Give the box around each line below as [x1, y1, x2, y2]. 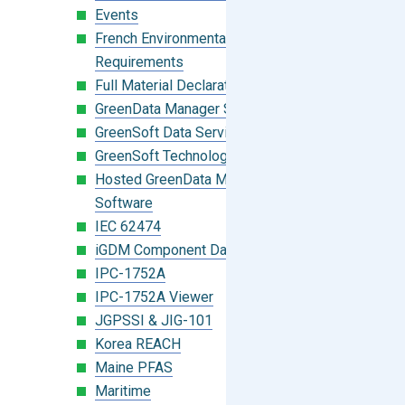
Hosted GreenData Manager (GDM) [95, 171, 315, 188]
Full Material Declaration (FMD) [95, 77, 291, 94]
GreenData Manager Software [95, 100, 281, 118]
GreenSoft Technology [95, 147, 235, 165]
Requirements [95, 53, 184, 71]
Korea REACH [95, 335, 181, 353]
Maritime [95, 382, 151, 400]
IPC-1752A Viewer [95, 288, 213, 306]
